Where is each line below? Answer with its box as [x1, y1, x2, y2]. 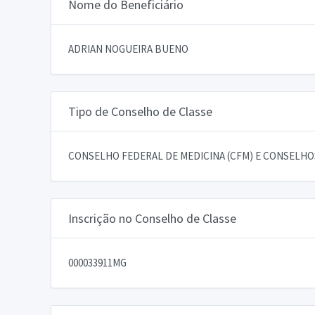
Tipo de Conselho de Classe [68, 103, 212, 120]
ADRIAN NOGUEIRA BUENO [68, 41, 188, 56]
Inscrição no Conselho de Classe [68, 210, 236, 226]
